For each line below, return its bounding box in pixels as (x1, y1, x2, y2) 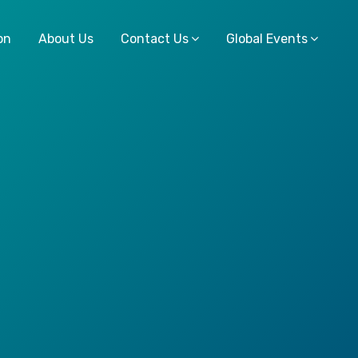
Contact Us (121, 31, 189, 47)
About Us (38, 31, 93, 47)
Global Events (226, 31, 308, 47)
